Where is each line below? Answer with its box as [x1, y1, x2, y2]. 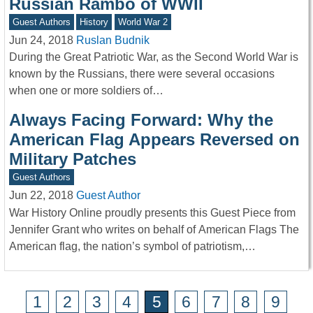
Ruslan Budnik [76, 34, 150, 46]
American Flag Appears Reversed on [9, 130, 300, 150]
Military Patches [9, 150, 136, 169]
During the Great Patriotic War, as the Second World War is [9, 51, 298, 64]
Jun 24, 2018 [9, 34, 73, 46]
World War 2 [117, 17, 168, 28]
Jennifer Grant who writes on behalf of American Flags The [9, 223, 299, 235]
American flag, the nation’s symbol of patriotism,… [9, 240, 256, 252]
